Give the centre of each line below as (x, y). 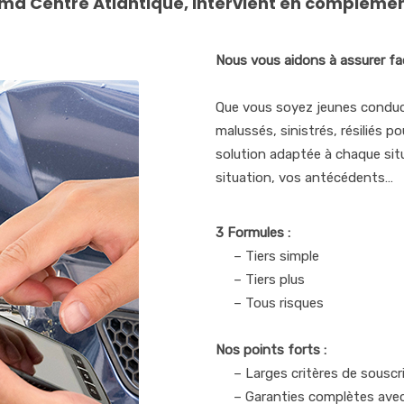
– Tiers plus (269, 280)
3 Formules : (253, 233)
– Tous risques (279, 303)
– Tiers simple (276, 256)
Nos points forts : (271, 350)
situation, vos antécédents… (304, 178)
